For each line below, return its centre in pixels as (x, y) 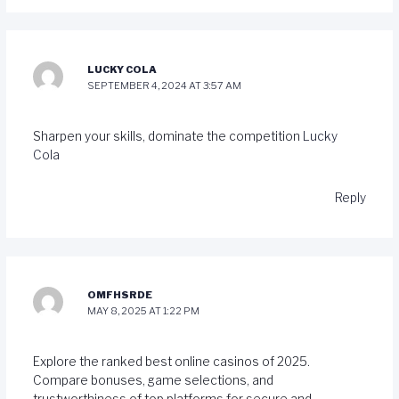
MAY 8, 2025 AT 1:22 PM (144, 311)
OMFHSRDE (120, 295)
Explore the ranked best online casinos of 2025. (171, 362)
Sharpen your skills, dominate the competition (167, 136)
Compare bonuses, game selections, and (153, 381)
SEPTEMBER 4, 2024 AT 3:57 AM (165, 85)
